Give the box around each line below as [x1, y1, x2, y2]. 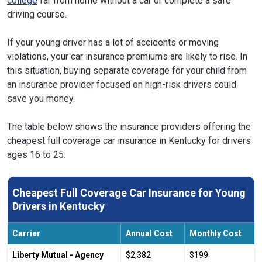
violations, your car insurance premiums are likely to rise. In [7, 50, 247, 62]
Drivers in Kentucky [12, 199, 105, 212]
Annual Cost [126, 228, 173, 238]
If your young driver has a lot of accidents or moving [7, 36, 219, 48]
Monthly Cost [189, 228, 242, 238]
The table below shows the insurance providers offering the [7, 120, 251, 132]
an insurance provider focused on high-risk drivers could [7, 78, 236, 90]
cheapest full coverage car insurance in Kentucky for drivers [7, 135, 251, 146]
